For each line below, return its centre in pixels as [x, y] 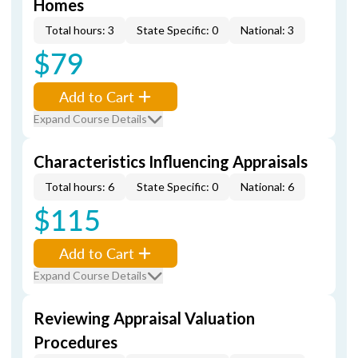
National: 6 [267, 187]
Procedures [76, 342]
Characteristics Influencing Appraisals [171, 161]
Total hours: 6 [80, 187]
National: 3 [267, 30]
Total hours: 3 [80, 30]
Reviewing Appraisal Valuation [144, 318]
